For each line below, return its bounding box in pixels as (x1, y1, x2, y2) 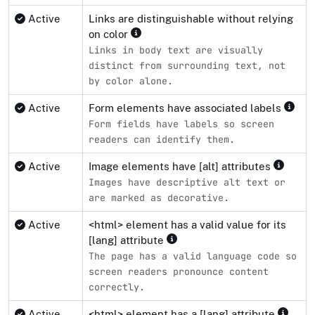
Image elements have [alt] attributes (89, 160, 274, 172)
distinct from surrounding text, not (89, 58, 285, 72)
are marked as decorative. (89, 191, 229, 204)
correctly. (89, 280, 145, 293)
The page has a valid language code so (89, 249, 297, 262)
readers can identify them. (89, 132, 235, 146)
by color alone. (89, 74, 173, 87)
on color (89, 27, 131, 40)
